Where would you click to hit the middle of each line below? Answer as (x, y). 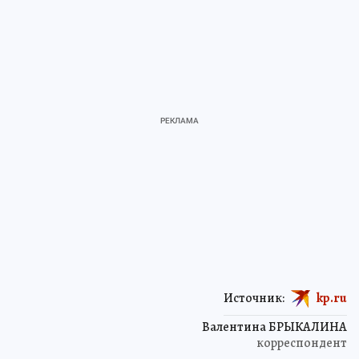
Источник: (254, 298)
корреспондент (302, 343)
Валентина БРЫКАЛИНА (274, 327)
